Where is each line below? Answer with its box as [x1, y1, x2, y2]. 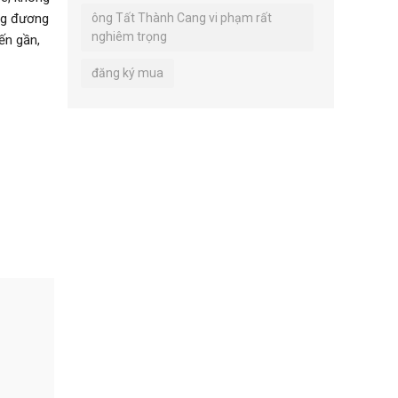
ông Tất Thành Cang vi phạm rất [92, 10, 272, 25]
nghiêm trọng [92, 28, 167, 44]
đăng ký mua [92, 65, 163, 80]
